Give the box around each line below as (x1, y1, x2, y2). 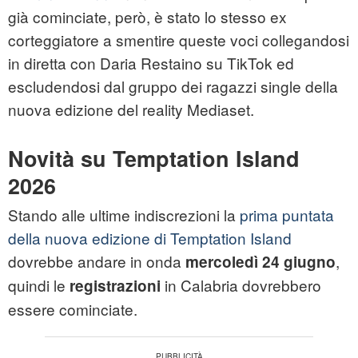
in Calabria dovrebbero (161, 274, 321, 296)
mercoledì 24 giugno (185, 251, 336, 273)
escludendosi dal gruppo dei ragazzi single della (8, 75, 338, 97)
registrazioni (70, 275, 161, 297)
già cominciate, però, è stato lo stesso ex (8, 6, 287, 28)
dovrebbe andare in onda (8, 250, 185, 272)
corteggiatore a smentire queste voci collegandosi (8, 29, 349, 51)
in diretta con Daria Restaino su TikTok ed (8, 52, 294, 74)
